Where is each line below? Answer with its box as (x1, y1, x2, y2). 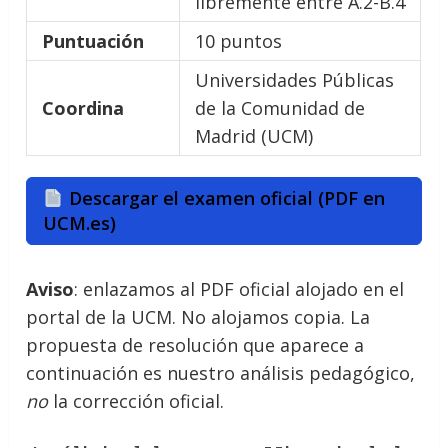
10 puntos (195, 29, 283, 54)
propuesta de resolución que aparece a (26, 333, 365, 358)
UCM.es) (43, 211, 117, 236)
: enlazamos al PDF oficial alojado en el (74, 277, 405, 302)
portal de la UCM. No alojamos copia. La (26, 305, 371, 330)
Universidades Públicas (195, 68, 395, 93)
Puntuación (42, 29, 145, 54)
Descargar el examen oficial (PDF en (63, 186, 385, 211)
